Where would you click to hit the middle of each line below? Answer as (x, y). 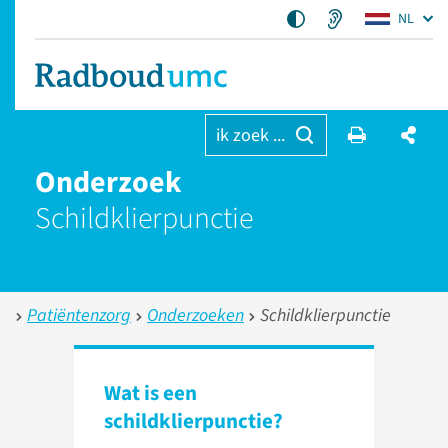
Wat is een (150, 393)
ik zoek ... (250, 135)
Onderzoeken (195, 315)
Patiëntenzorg (79, 315)
